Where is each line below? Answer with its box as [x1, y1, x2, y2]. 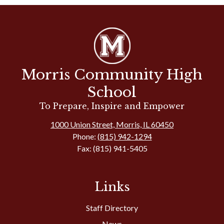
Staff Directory [86, 203, 138, 212]
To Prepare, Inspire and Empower [39, 101, 184, 111]
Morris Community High [21, 66, 202, 83]
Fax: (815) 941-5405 [76, 143, 147, 153]
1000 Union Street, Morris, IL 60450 [50, 119, 173, 129]
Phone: [72, 131, 97, 141]
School [87, 83, 136, 101]
